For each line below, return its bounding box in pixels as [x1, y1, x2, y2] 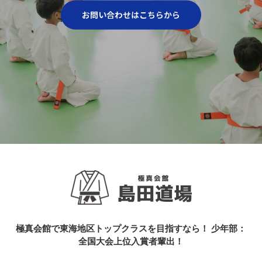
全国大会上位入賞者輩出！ [78, 236, 184, 246]
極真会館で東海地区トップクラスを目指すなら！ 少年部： [16, 223, 246, 233]
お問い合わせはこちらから [82, 10, 180, 20]
